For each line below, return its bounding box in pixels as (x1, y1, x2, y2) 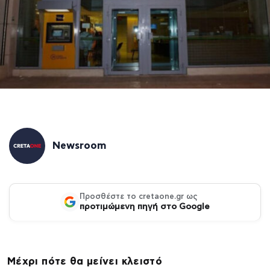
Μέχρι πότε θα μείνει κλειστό (7, 256, 163, 266)
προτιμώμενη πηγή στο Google (80, 202, 210, 211)
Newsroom (52, 140, 106, 151)
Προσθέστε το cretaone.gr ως (80, 192, 198, 201)
